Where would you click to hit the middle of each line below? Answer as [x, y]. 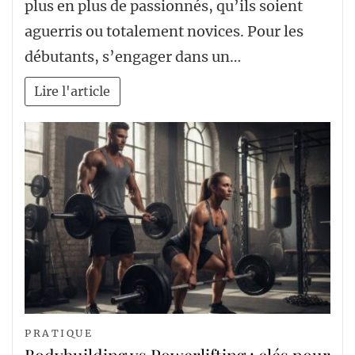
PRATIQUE [59, 334]
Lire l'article [73, 92]
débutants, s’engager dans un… [133, 56]
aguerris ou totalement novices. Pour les [164, 31]
